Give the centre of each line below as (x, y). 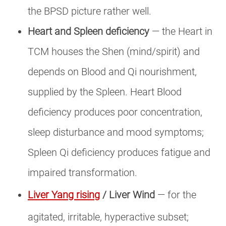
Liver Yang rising (64, 195)
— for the (176, 195)
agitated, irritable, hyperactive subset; (108, 217)
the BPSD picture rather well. (90, 11)
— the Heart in (181, 32)
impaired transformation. (82, 173)
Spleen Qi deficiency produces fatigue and (119, 153)
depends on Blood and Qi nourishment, (112, 72)
